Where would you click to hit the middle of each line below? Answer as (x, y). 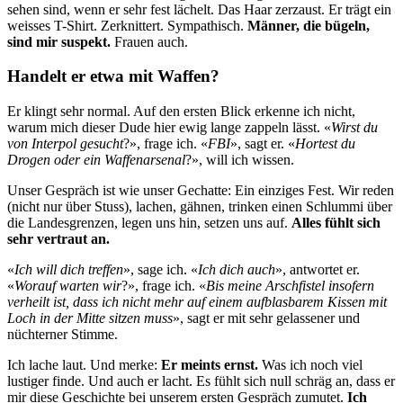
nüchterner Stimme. (63, 335)
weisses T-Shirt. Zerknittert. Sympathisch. (127, 25)
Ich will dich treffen (69, 270)
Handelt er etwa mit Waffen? (113, 76)
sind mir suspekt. (59, 41)
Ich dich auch (237, 270)
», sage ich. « (161, 270)
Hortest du (325, 144)
